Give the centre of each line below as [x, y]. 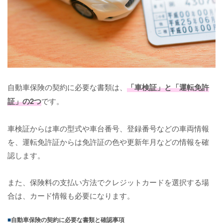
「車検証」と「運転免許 [168, 87]
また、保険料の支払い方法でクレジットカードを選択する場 [108, 182]
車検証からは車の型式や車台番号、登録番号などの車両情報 [108, 128]
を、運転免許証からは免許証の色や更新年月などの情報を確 [108, 141]
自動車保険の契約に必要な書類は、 [67, 87]
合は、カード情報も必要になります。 [71, 195]
